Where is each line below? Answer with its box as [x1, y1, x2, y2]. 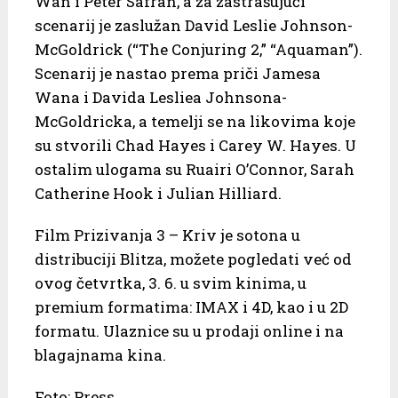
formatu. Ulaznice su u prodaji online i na [34, 320, 344, 341]
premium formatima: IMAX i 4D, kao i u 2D [34, 296, 348, 317]
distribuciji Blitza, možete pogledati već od [34, 248, 352, 269]
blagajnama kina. [34, 344, 166, 365]
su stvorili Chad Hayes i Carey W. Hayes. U [34, 134, 356, 155]
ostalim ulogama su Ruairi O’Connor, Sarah [34, 158, 354, 179]
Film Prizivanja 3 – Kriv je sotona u [34, 224, 300, 245]
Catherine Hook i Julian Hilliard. [34, 182, 282, 203]
